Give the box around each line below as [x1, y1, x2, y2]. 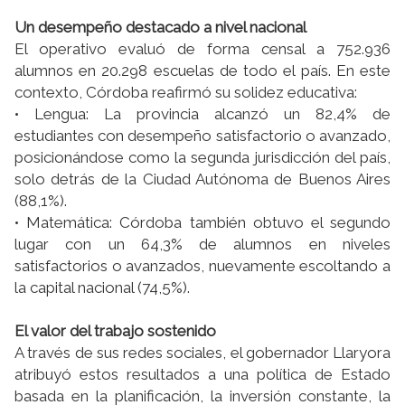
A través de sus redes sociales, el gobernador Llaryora [14, 344, 391, 363]
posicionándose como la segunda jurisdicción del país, [14, 148, 391, 167]
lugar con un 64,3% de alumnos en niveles [14, 235, 391, 254]
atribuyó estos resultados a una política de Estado [14, 365, 391, 384]
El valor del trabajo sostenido [14, 322, 216, 341]
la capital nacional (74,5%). [14, 278, 190, 297]
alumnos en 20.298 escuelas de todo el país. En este [14, 61, 391, 80]
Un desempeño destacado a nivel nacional [14, 18, 306, 37]
